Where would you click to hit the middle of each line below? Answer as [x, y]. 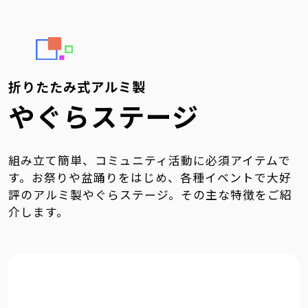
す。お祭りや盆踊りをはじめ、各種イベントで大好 [150, 177]
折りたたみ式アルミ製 [77, 86]
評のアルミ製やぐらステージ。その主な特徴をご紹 [150, 194]
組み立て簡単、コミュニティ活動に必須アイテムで [150, 160]
